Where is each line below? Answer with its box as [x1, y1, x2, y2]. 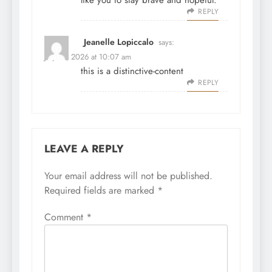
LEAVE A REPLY [44, 141, 124, 157]
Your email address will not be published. [44, 169, 212, 183]
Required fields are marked [44, 183, 157, 198]
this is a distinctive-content [81, 64, 183, 78]
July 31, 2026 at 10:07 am [44, 51, 131, 63]
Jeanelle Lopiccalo [84, 36, 154, 49]
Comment [44, 210, 86, 225]
